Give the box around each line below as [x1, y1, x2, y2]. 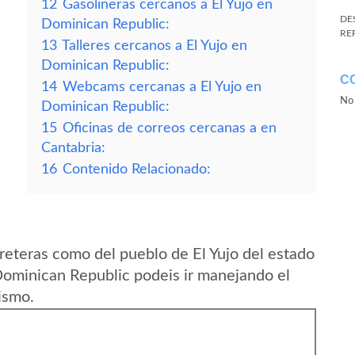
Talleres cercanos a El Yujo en [62, 39, 247, 52]
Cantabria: [41, 141, 105, 155]
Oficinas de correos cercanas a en [63, 121, 277, 135]
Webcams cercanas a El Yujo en [63, 80, 261, 94]
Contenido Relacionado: [63, 162, 211, 176]
